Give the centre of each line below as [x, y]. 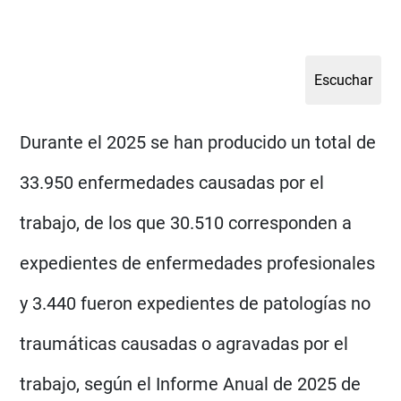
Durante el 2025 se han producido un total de [198, 142]
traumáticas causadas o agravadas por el [184, 343]
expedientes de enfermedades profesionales [198, 263]
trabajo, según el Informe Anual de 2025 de [191, 384]
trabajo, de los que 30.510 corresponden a [186, 222]
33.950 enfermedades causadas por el [172, 182]
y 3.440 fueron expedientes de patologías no [196, 303]
